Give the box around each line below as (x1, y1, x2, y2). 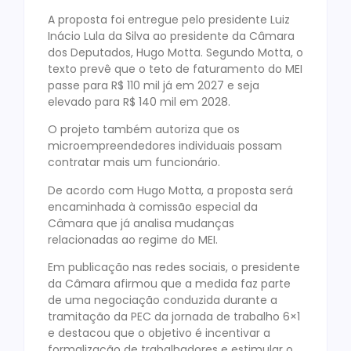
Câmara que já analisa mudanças (48, 215, 234, 231)
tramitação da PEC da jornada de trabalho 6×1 (48, 308, 300, 324)
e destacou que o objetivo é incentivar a (48, 324, 270, 341)
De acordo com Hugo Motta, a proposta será (48, 182, 293, 198)
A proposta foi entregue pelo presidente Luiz (48, 11, 290, 27)
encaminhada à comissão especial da (48, 198, 258, 215)
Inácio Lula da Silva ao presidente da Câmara (48, 27, 295, 44)
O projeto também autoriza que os (48, 121, 240, 138)
